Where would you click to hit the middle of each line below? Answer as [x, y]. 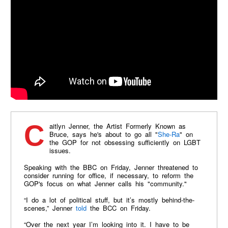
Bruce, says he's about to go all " [103, 134]
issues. [63, 151]
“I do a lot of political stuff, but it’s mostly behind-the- [109, 199]
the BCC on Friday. [118, 208]
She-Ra [168, 134]
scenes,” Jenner [50, 208]
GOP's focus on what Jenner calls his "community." [107, 183]
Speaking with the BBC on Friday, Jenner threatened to [111, 167]
